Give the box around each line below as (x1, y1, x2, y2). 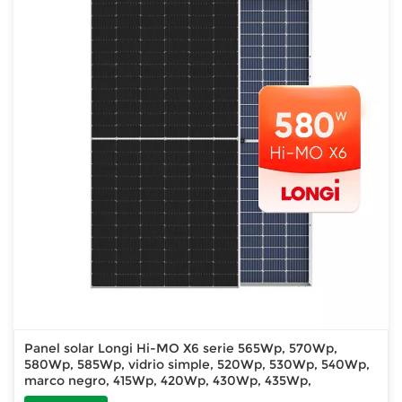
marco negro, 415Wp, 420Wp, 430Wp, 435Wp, (24, 373, 312, 389)
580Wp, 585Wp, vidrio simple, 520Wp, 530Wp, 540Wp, (24, 357, 371, 372)
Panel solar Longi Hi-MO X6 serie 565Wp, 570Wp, (24, 341, 338, 356)
